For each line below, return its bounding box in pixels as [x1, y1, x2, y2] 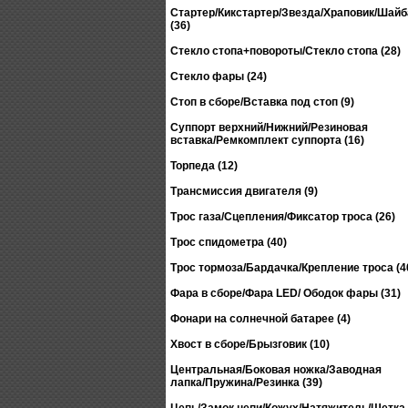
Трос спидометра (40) [170, 236, 287, 249]
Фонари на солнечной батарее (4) [170, 312, 351, 325]
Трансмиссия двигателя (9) [170, 185, 318, 198]
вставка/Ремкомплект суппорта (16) [170, 134, 364, 147]
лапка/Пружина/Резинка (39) [170, 376, 322, 389]
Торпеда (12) [170, 159, 238, 172]
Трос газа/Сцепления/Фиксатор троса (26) [170, 210, 395, 223]
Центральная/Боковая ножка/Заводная [170, 363, 382, 376]
